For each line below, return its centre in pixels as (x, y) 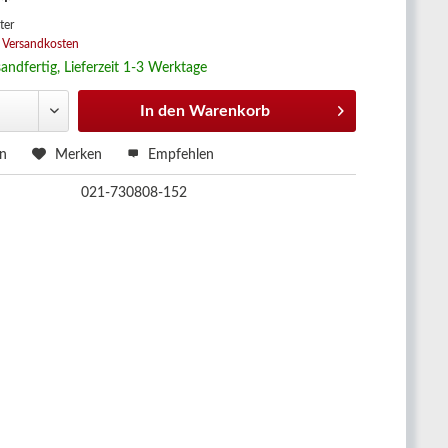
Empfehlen (179, 155)
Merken (79, 155)
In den (163, 111)
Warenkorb (230, 111)
